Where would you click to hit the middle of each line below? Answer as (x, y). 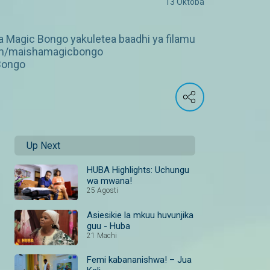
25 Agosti (102, 191)
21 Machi (102, 235)
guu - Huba (108, 226)
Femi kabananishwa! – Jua (139, 260)
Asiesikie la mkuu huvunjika (140, 215)
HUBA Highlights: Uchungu (138, 170)
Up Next (43, 146)
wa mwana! (109, 181)
